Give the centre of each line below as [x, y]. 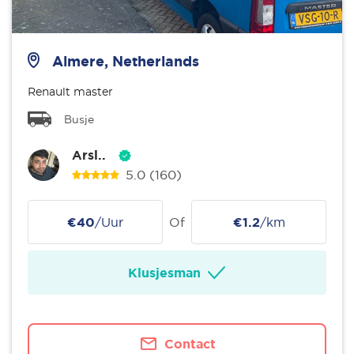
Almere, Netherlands [126, 60]
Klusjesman [164, 273]
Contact [190, 344]
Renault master [70, 92]
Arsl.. [89, 155]
